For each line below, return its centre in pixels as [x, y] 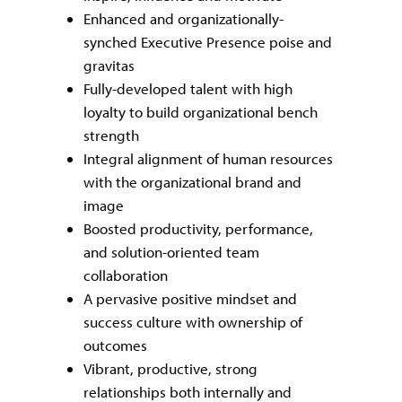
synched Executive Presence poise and [208, 42]
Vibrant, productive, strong [170, 369]
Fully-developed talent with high [188, 89]
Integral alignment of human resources [208, 159]
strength [111, 135]
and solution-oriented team [171, 252]
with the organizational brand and [192, 182]
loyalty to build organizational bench [201, 112]
